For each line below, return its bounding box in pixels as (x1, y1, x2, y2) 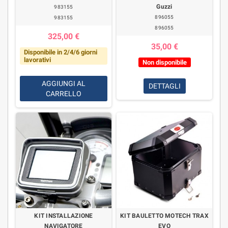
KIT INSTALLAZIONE (34, 212, 93, 219)
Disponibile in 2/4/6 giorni (23, 48, 97, 56)
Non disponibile (142, 59, 187, 66)
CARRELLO (46, 90, 81, 98)
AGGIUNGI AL (42, 79, 85, 88)
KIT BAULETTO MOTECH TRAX (120, 212, 209, 219)
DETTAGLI (148, 82, 181, 90)
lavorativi (23, 56, 51, 64)
